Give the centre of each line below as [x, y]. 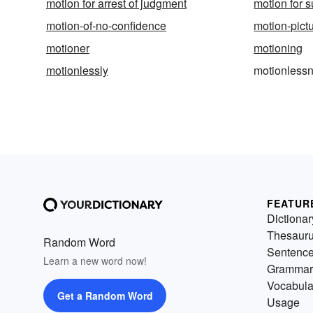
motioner [68, 48]
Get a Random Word [105, 296]
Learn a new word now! [95, 261]
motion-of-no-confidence [106, 26]
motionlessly [77, 71]
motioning [278, 48]
